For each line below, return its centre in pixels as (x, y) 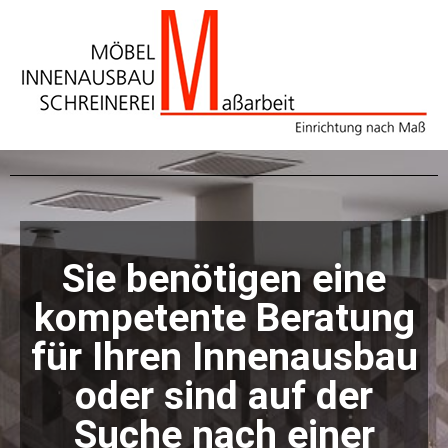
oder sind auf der (224, 396)
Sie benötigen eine (224, 279)
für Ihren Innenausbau (224, 357)
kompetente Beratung (224, 318)
